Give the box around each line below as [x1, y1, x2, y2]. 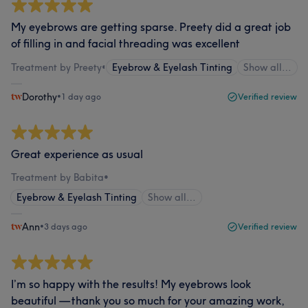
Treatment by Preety [11, 61, 102, 74]
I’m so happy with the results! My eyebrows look [11, 277, 251, 291]
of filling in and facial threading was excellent [11, 36, 240, 50]
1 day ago [61, 91, 101, 102]
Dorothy [22, 91, 57, 103]
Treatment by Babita [11, 171, 104, 184]
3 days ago [44, 221, 87, 232]
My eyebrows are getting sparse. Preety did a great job [11, 20, 291, 34]
